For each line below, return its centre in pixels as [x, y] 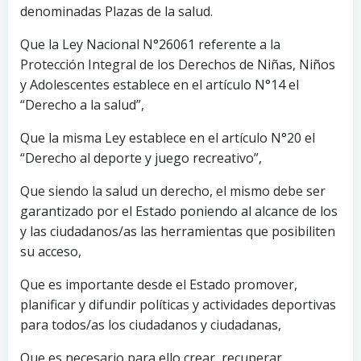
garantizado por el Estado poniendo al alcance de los [179, 211]
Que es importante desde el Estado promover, [159, 284]
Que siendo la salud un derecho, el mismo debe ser [173, 191]
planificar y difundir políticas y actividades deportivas [178, 304]
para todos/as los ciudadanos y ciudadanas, [151, 324]
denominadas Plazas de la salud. [116, 11]
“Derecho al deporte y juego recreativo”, [141, 158]
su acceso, [51, 251]
